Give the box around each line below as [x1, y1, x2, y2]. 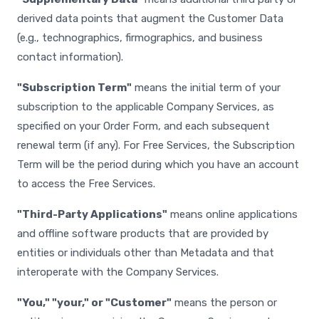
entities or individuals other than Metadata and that [17, 246, 274, 259]
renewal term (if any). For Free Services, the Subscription [17, 139, 295, 152]
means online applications [167, 208, 298, 221]
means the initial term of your [132, 81, 281, 94]
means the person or [172, 296, 277, 309]
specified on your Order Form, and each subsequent [17, 120, 270, 132]
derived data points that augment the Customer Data [17, 12, 283, 25]
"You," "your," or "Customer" [17, 296, 172, 309]
